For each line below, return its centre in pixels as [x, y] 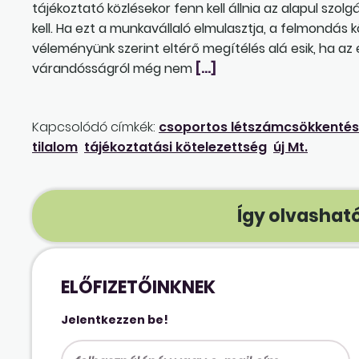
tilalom [55, 147]
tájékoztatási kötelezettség [175, 147]
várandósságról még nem [114, 68]
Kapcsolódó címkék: [94, 127]
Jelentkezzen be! [115, 319]
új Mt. [290, 147]
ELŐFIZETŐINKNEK [139, 287]
